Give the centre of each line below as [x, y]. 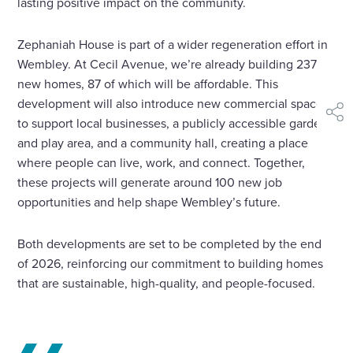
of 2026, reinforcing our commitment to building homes [171, 264]
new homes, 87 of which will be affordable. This [148, 84]
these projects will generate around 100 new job [150, 182]
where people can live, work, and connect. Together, [162, 163]
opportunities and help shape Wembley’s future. [149, 202]
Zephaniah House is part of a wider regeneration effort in [173, 45]
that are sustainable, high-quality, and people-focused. [167, 283]
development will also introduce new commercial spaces [173, 104]
